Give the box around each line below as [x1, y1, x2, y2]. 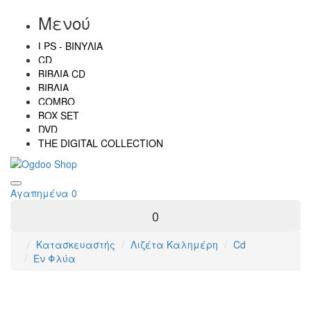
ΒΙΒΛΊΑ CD [38, 67, 85, 81]
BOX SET [38, 108, 79, 122]
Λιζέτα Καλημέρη [131, 237, 218, 252]
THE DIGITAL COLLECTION [38, 136, 163, 150]
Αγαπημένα [10, 186, 69, 201]
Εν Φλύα [33, 251, 76, 266]
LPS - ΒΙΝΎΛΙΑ [38, 39, 103, 53]
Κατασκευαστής [36, 237, 115, 252]
